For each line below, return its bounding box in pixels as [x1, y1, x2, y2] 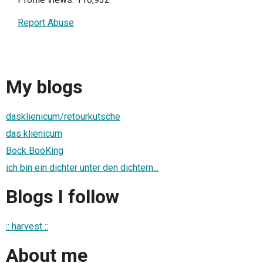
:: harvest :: [6, 220, 48, 232]
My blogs [6, 76, 83, 99]
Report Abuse [18, 17, 74, 28]
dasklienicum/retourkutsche [6, 110, 120, 122]
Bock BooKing [6, 144, 63, 156]
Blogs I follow [6, 186, 119, 208]
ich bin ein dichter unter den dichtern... [6, 161, 159, 173]
